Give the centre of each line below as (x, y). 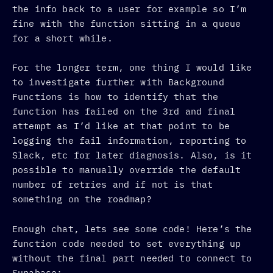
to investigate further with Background (118, 82)
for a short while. (62, 38)
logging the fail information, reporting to (129, 141)
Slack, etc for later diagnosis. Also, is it (132, 155)
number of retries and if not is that (113, 185)
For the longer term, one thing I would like (132, 68)
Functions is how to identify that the (115, 97)
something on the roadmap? (82, 199)
